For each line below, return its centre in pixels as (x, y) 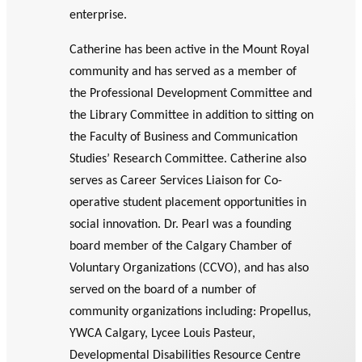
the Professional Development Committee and (191, 94)
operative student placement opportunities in (188, 203)
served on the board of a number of (163, 290)
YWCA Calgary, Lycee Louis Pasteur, (163, 334)
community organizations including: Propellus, (191, 312)
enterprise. (99, 16)
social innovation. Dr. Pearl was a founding (181, 225)
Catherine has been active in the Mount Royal (190, 51)
